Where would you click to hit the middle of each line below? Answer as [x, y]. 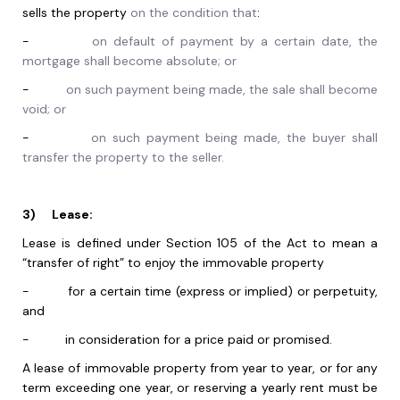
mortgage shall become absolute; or [129, 61]
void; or [44, 109]
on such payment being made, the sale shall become [222, 90]
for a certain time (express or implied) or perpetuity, [223, 292]
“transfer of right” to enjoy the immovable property [173, 263]
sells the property [75, 13]
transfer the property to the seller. [123, 158]
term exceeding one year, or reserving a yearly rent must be [200, 388]
